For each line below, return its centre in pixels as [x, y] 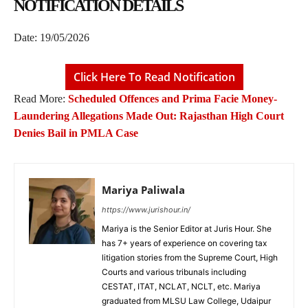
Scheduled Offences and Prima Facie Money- [173, 99]
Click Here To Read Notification [154, 77]
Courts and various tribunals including [174, 272]
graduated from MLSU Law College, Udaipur [186, 301]
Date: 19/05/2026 [52, 38]
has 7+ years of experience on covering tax [184, 243]
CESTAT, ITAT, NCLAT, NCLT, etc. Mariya [181, 287]
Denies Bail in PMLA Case [76, 133]
